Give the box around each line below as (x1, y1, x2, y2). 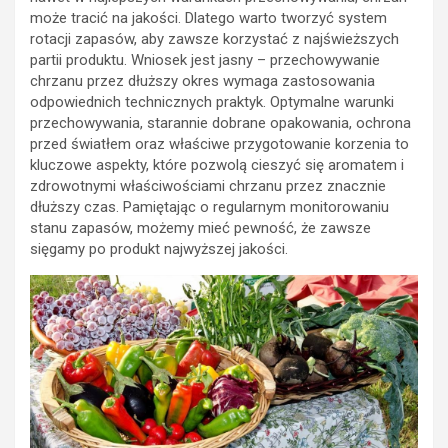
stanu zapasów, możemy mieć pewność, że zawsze (30, 219, 371, 238)
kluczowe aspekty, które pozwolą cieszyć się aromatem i (30, 156, 404, 175)
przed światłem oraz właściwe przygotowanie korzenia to (30, 135, 409, 154)
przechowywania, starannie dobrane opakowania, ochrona (30, 114, 411, 133)
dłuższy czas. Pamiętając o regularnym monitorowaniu (30, 198, 389, 217)
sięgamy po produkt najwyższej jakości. (30, 240, 288, 259)
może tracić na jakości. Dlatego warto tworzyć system (30, 9, 387, 28)
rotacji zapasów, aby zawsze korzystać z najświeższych (30, 30, 399, 49)
